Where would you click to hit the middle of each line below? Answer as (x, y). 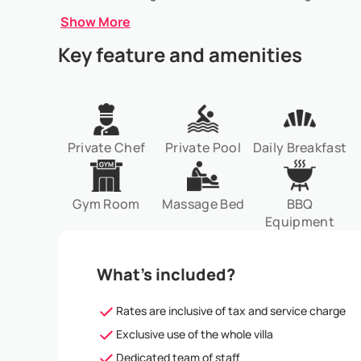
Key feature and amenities (180, 54)
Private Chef (106, 147)
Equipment (300, 222)
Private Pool (203, 147)
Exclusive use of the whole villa (195, 334)
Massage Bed (203, 204)
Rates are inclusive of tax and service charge (231, 311)
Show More (95, 22)
